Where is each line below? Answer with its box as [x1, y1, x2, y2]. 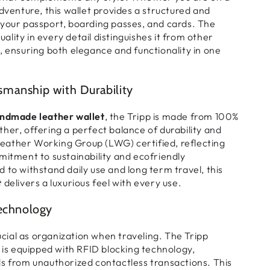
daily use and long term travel [67, 163, 202, 176]
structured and [142, 4, 210, 17]
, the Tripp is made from [104, 110, 215, 123]
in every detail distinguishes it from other [25, 31, 213, 43]
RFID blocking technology [77, 243, 192, 256]
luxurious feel [50, 177, 110, 189]
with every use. [110, 177, 182, 189]
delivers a [2, 177, 51, 189]
